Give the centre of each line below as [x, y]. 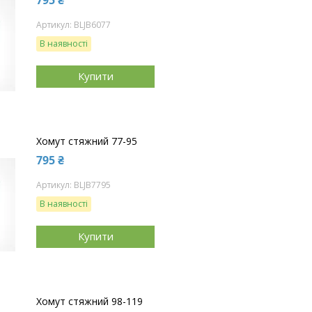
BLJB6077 [92, 24]
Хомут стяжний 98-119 [89, 301]
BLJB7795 [92, 185]
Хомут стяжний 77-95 [87, 141]
